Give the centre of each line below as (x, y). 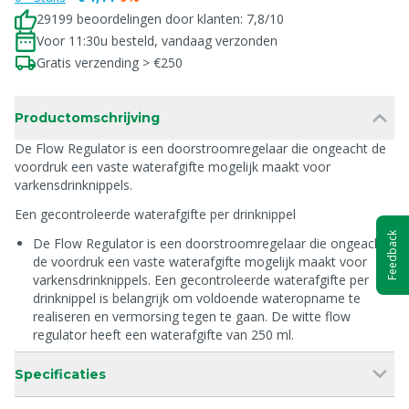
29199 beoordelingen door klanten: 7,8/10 (160, 19)
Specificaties (60, 374)
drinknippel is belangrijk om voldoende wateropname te (197, 298)
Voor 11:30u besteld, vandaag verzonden (157, 41)
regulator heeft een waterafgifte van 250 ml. (163, 335)
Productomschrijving (87, 118)
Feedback (392, 255)
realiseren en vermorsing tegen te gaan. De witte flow (192, 316)
